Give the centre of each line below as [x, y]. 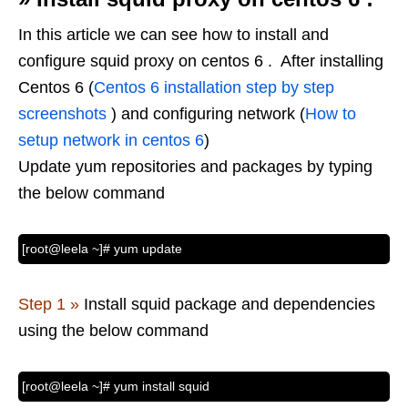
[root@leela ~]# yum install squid [116, 386]
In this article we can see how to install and [173, 34]
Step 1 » [49, 304]
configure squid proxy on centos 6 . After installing [201, 61]
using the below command [113, 330]
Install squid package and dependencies [227, 304]
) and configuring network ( [206, 113]
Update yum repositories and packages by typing [195, 166]
